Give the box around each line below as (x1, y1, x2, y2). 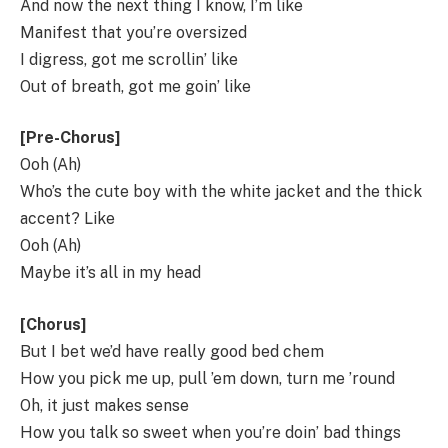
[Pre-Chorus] (20, 128, 120, 148)
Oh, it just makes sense (20, 395, 189, 415)
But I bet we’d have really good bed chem (20, 341, 324, 361)
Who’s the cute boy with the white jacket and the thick (20, 182, 422, 202)
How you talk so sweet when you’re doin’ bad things (20, 422, 401, 442)
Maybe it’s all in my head (20, 263, 201, 283)
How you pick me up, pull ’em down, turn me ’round (20, 368, 395, 388)
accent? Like (20, 209, 115, 229)
